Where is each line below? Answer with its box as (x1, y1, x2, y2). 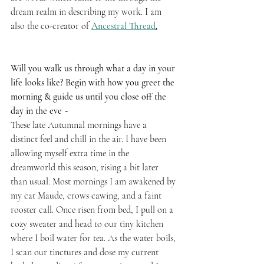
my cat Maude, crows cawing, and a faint (11, 189, 164, 202)
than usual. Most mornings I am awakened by (11, 175, 178, 187)
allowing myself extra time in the (11, 147, 131, 159)
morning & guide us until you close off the (11, 90, 169, 103)
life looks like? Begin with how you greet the (11, 76, 177, 88)
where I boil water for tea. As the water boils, (11, 232, 178, 244)
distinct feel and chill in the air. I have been (11, 133, 169, 145)
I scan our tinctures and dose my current (11, 246, 161, 258)
